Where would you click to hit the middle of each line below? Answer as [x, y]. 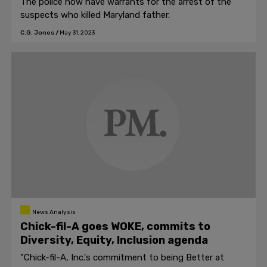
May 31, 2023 [77, 33]
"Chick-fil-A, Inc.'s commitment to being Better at [122, 257]
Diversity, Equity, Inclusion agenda [114, 240]
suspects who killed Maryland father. [95, 15]
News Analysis [54, 212]
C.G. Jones [37, 33]
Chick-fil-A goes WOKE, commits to [115, 226]
